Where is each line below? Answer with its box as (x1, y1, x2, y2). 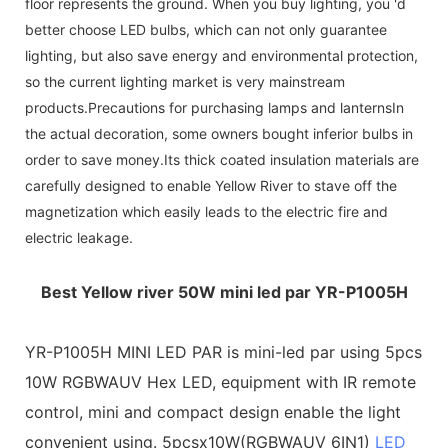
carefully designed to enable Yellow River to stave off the (25, 176, 397, 194)
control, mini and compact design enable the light (25, 401, 401, 422)
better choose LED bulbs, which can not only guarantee (25, 20, 387, 38)
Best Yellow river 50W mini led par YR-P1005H (40, 281, 408, 302)
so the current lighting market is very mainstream (25, 72, 345, 90)
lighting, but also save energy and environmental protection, (25, 46, 418, 64)
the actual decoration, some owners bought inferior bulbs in (25, 124, 413, 142)
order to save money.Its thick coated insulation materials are (25, 150, 419, 168)
